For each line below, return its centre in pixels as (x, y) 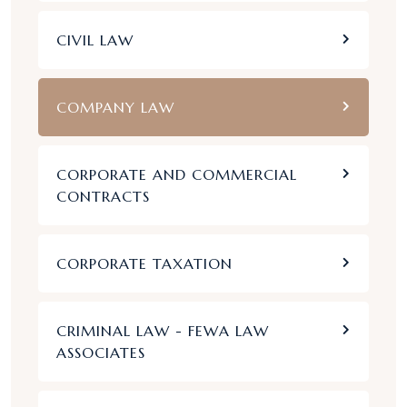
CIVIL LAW (95, 40)
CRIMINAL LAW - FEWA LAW (163, 331)
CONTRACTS (103, 196)
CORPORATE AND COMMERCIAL (177, 174)
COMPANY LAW (115, 107)
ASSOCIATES (101, 352)
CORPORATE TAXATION (144, 263)
